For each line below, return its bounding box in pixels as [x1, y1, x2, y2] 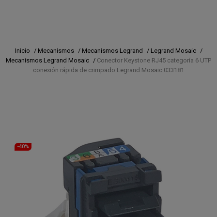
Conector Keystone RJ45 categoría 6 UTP [97, 56, 211, 64]
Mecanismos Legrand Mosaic [6, 56, 89, 64]
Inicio [15, 46, 30, 54]
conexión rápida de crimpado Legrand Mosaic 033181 [33, 66, 184, 74]
